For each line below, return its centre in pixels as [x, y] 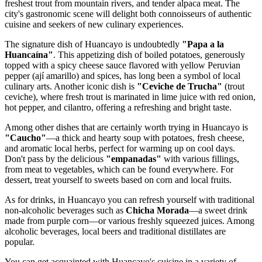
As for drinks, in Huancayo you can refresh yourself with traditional [130, 200]
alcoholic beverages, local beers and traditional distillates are [115, 232]
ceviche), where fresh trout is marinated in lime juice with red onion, [130, 97]
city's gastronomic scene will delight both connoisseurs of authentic [128, 14]
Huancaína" [29, 55]
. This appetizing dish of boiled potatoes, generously [149, 55]
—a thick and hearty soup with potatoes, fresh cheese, [145, 138]
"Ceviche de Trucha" [180, 87]
